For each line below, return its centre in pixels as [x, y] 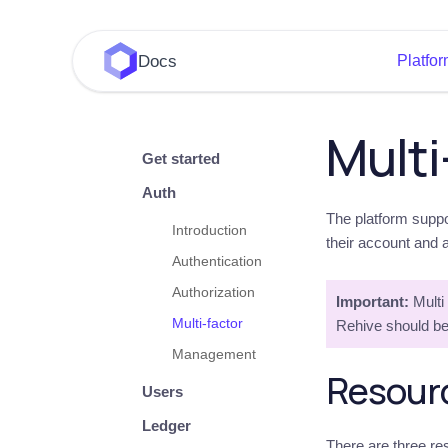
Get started [181, 158]
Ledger [166, 425]
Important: [372, 301]
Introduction [209, 230]
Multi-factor [207, 323]
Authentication [217, 261]
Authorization [213, 292]
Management [214, 354]
